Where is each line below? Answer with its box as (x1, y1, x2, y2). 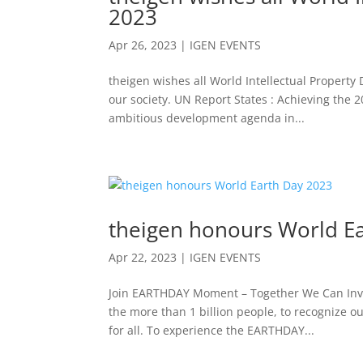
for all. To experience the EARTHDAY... (109, 322, 315, 338)
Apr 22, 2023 (109, 250, 177, 265)
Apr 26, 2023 (109, 37, 177, 53)
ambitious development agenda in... (109, 110, 305, 126)
